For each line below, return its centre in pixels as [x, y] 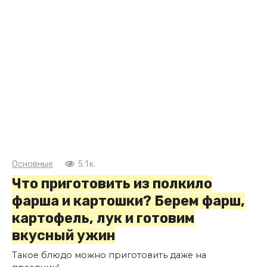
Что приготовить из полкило [112, 184]
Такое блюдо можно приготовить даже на [109, 255]
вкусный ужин [64, 236]
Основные [32, 164]
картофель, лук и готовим [103, 218]
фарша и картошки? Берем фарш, [128, 201]
